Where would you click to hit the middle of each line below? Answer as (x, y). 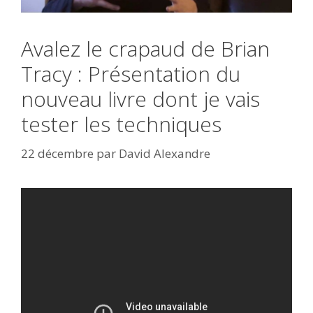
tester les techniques (121, 124)
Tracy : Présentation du (131, 74)
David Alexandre (165, 153)
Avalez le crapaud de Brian (145, 49)
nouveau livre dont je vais (140, 99)
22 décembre (57, 153)
